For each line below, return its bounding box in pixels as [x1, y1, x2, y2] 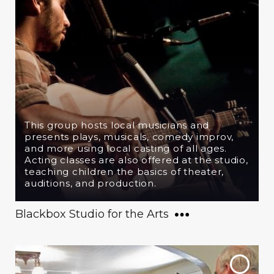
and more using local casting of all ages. [24, 143, 227, 154]
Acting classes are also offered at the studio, [24, 154, 248, 166]
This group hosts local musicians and [24, 119, 209, 131]
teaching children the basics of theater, [24, 166, 224, 177]
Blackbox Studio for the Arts [15, 207, 169, 221]
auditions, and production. [24, 177, 157, 189]
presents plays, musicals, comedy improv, [24, 131, 234, 143]
